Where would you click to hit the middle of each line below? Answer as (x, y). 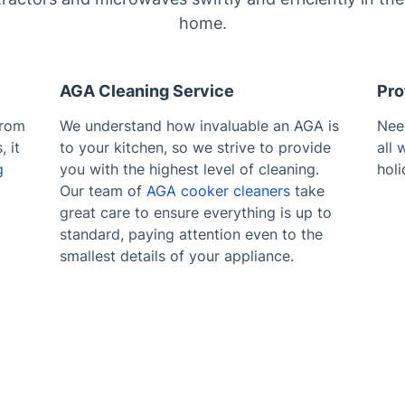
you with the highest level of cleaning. (189, 169)
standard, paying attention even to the (191, 234)
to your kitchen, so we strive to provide (195, 147)
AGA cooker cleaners (218, 190)
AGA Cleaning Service (146, 90)
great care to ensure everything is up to (195, 212)
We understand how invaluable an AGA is (199, 125)
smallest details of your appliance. (176, 255)
